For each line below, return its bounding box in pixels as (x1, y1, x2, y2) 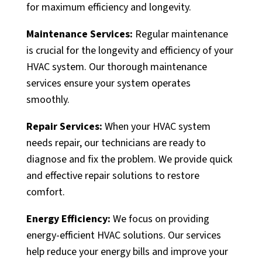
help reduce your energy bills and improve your (26, 244, 228, 260)
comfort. (26, 185, 65, 200)
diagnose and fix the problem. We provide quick (26, 152, 232, 167)
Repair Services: (26, 119, 102, 135)
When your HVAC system (102, 119, 211, 135)
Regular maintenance (132, 27, 228, 42)
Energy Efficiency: (26, 212, 111, 227)
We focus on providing (110, 212, 209, 227)
